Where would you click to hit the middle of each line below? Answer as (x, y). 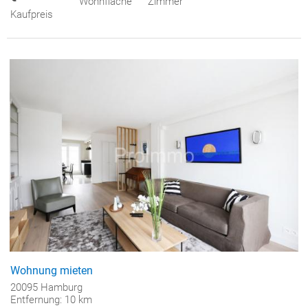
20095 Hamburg (46, 287)
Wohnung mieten (52, 270)
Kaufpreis (32, 14)
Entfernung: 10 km (51, 299)
